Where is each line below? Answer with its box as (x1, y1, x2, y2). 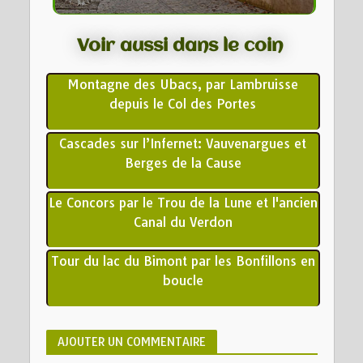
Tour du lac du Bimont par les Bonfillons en (50, 253, 315, 270)
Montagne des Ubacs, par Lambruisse (67, 75, 298, 92)
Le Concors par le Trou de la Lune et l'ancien (48, 194, 318, 211)
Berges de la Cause (124, 154, 241, 171)
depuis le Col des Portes (109, 95, 256, 112)
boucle (162, 272, 203, 289)
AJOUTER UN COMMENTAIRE (57, 334, 206, 349)
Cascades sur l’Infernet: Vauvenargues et (59, 135, 306, 152)
